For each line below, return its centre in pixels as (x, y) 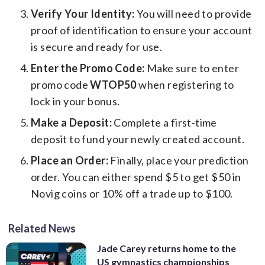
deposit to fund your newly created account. (138, 139)
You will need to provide (193, 13)
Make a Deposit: (71, 122)
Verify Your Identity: (83, 13)
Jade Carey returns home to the (167, 248)
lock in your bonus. (75, 101)
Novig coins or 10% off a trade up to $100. (132, 193)
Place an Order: (70, 160)
